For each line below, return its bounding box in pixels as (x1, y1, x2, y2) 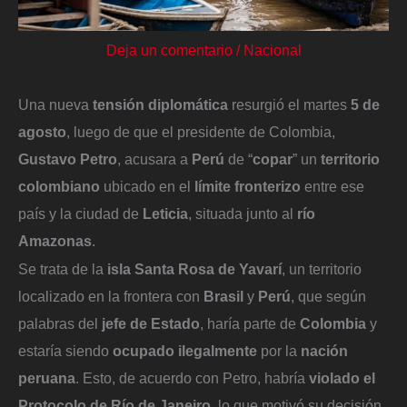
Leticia (143, 204, 188, 222)
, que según (291, 288, 366, 305)
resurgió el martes (228, 95, 351, 113)
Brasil (203, 288, 243, 305)
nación (301, 342, 348, 360)
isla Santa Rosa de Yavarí (107, 261, 282, 278)
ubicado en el (100, 177, 194, 194)
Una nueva (18, 95, 93, 113)
